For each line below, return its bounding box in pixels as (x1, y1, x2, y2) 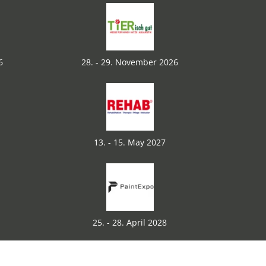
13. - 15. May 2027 (94, 137, 166, 148)
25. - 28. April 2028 (93, 217, 167, 228)
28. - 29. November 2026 (81, 56, 178, 68)
